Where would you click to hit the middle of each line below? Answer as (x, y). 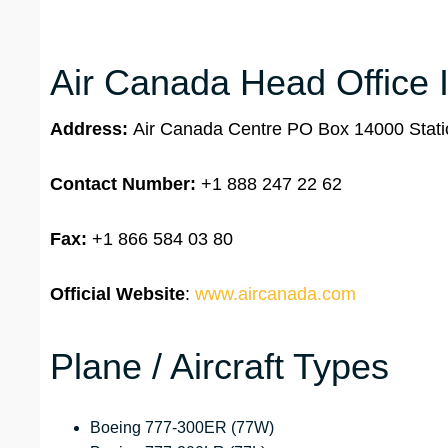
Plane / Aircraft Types (219, 367)
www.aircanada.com (275, 294)
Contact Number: (123, 184)
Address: (91, 129)
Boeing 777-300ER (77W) (182, 428)
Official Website (117, 294)
